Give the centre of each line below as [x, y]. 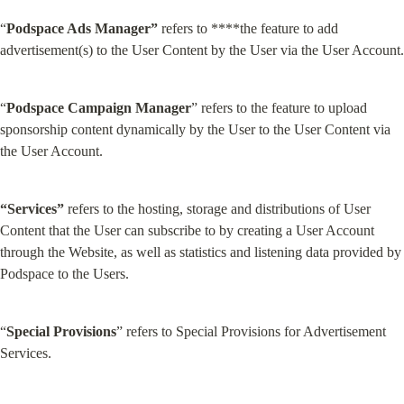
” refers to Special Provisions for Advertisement [251, 331]
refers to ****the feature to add [248, 28]
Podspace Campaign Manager [99, 108]
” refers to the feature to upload [279, 108]
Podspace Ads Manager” [82, 28]
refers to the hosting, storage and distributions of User [217, 209]
